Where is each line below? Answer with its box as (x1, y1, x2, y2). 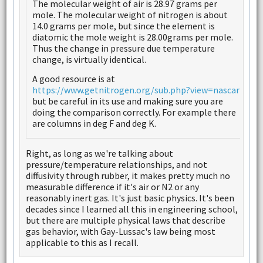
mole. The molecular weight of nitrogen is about (32, 8, 228, 21)
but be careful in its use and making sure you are (32, 95, 223, 107)
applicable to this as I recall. (25, 236, 139, 248)
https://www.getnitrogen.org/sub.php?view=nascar (32, 84, 240, 96)
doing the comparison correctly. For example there (32, 106, 236, 119)
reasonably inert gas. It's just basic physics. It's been (25, 191, 234, 204)
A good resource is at (32, 73, 115, 85)
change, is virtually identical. (32, 53, 146, 65)
